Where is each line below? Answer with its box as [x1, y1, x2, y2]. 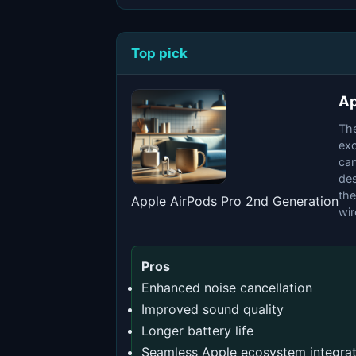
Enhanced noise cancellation [141, 280, 312, 296]
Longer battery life [141, 323, 253, 339]
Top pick [131, 45, 188, 61]
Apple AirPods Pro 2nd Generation [131, 193, 339, 209]
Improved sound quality [141, 301, 284, 317]
